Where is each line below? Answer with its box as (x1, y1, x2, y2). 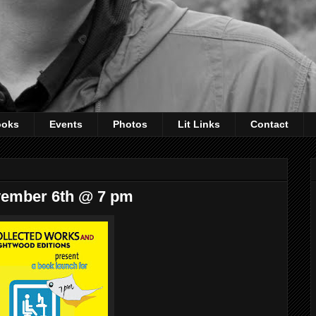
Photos (113, 119, 147, 130)
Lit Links (178, 119, 220, 130)
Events (49, 119, 83, 130)
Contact (250, 119, 288, 130)
